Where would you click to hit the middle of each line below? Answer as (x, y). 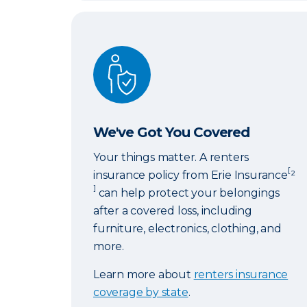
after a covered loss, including (173, 211)
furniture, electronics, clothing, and (187, 229)
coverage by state (141, 292)
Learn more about (144, 274)
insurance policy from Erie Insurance (191, 175)
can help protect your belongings (188, 193)
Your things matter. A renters (171, 157)
